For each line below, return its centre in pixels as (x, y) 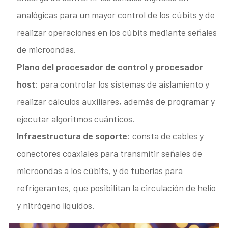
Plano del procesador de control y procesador (110, 67)
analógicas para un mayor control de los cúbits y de (116, 15)
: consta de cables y (166, 136)
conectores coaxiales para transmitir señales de (110, 153)
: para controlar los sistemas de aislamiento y (122, 84)
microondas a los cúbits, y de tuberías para (100, 171)
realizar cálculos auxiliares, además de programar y (116, 102)
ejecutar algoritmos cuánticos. (76, 119)
